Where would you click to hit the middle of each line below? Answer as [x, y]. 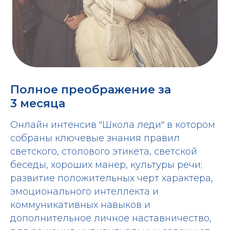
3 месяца [38, 103]
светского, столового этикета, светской [104, 151]
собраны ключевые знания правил [95, 138]
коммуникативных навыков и [80, 205]
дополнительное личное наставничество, [111, 218]
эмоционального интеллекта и [84, 191]
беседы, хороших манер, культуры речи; [106, 165]
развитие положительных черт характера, [112, 178]
